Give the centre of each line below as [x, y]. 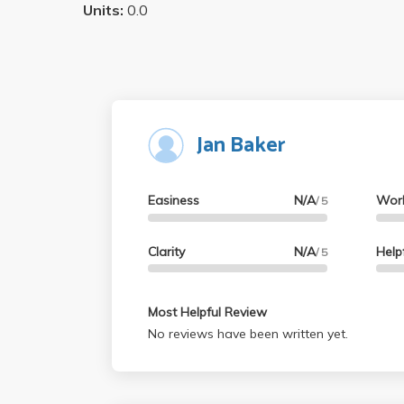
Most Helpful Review [207, 312]
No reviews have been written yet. [248, 334]
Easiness [174, 201]
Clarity [166, 251]
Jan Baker [241, 145]
